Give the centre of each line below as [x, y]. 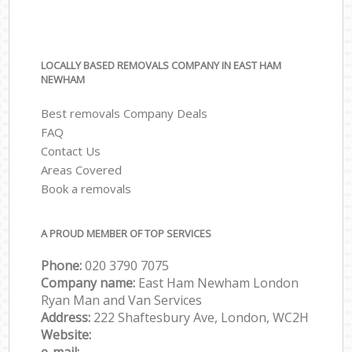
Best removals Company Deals [125, 113]
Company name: [90, 283]
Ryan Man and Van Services [122, 301]
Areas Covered [82, 169]
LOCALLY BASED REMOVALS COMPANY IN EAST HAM [161, 66]
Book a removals [86, 188]
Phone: [63, 266]
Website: [66, 335]
